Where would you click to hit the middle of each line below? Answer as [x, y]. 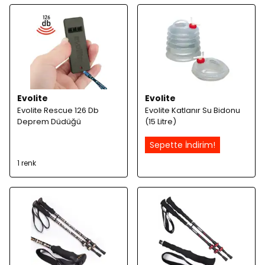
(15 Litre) [161, 121]
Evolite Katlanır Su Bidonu [193, 110]
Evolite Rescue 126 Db [58, 110]
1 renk [27, 163]
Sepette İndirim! [182, 145]
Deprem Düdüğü [49, 121]
